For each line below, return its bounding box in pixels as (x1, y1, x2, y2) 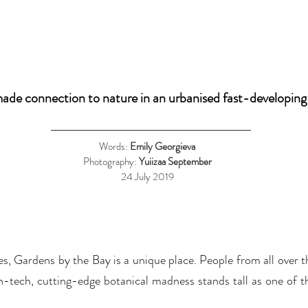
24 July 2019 (120, 169, 174, 184)
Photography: (82, 154, 139, 169)
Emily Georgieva (130, 139, 195, 154)
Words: (99, 139, 130, 154)
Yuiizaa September (138, 154, 212, 169)
